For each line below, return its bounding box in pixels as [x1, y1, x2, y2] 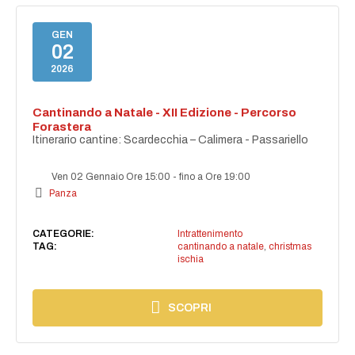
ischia [177, 253, 204, 265]
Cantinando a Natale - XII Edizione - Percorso [32, 105, 297, 119]
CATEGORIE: [32, 227, 95, 239]
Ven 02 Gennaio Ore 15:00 [49, 170, 174, 182]
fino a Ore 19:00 [179, 170, 251, 182]
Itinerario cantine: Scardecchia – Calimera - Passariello [32, 133, 309, 146]
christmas [268, 240, 311, 252]
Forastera [32, 120, 92, 133]
